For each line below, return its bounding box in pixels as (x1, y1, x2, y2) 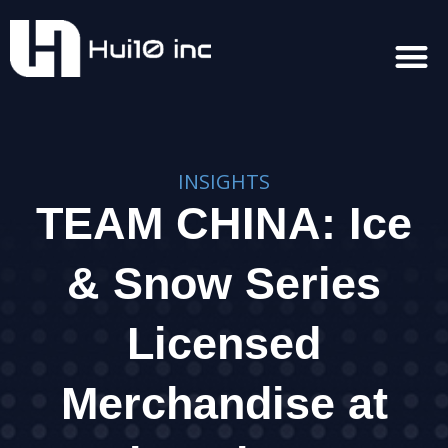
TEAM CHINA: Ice (36, 198, 412, 249)
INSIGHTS (178, 168, 270, 195)
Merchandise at (60, 378, 388, 429)
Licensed (127, 318, 321, 369)
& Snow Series (67, 258, 381, 309)
